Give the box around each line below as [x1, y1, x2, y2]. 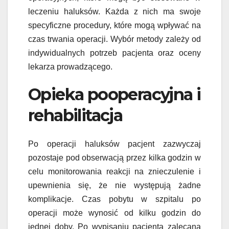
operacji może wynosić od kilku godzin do [28, 209, 201, 218]
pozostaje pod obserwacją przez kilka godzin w [28, 153, 201, 163]
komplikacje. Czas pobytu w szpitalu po [28, 195, 201, 204]
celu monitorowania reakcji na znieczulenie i [28, 167, 201, 176]
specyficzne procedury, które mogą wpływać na [28, 21, 201, 30]
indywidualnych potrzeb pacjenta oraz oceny [28, 49, 201, 58]
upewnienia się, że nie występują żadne [28, 181, 201, 190]
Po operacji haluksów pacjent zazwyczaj [28, 140, 201, 149]
